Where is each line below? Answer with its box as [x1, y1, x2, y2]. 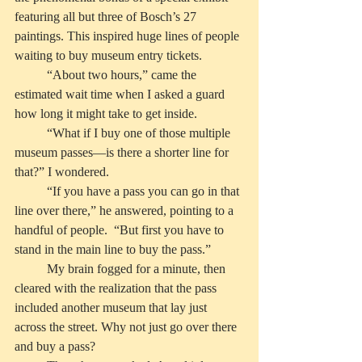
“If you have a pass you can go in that [15, 184, 47, 199]
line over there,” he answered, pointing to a [15, 204, 237, 218]
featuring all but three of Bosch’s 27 [15, 10, 200, 24]
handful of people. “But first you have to [15, 223, 227, 238]
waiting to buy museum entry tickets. [15, 48, 205, 63]
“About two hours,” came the [15, 68, 47, 82]
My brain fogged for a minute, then [15, 262, 47, 276]
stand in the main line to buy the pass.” [15, 242, 214, 257]
